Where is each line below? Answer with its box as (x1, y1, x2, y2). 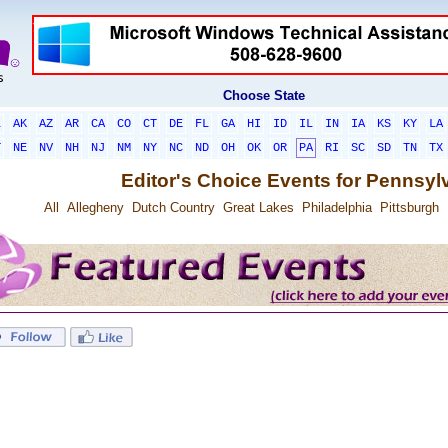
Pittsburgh (379, 200, 439, 215)
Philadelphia (301, 200, 372, 215)
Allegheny (66, 200, 124, 215)
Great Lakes (222, 200, 294, 215)
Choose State (223, 88, 305, 103)
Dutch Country (131, 200, 215, 215)
